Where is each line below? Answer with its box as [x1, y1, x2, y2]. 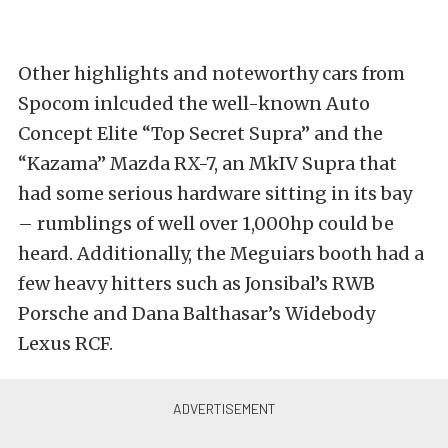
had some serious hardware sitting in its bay [18, 182, 412, 206]
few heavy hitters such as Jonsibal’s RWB [18, 272, 375, 296]
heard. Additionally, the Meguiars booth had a [18, 242, 424, 266]
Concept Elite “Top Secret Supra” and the [18, 122, 383, 146]
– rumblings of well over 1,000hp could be [18, 212, 394, 236]
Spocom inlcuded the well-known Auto [18, 92, 370, 116]
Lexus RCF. [18, 332, 113, 356]
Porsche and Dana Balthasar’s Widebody [18, 302, 375, 326]
